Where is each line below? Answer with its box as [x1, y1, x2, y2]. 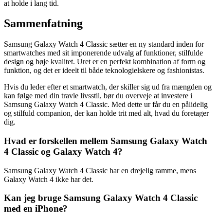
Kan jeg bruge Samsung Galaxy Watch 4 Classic [4, 193, 198, 203]
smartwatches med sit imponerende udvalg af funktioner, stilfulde [4, 49, 203, 57]
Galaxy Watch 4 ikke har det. [4, 175, 93, 183]
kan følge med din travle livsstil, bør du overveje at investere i [4, 91, 192, 100]
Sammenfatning [4, 17, 83, 30]
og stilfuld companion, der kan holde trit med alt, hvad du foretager [4, 109, 209, 118]
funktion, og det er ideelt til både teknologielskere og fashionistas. [4, 66, 204, 75]
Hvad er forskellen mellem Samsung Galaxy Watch [4, 136, 207, 146]
